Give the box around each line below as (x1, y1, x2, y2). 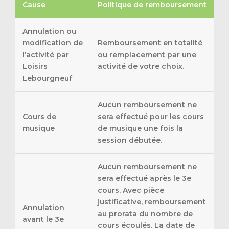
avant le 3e (22, 215, 64, 224)
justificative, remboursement (98, 197, 206, 207)
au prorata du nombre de (98, 209, 193, 219)
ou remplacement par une (98, 50, 196, 60)
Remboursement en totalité (98, 38, 202, 48)
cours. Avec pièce (98, 186, 164, 195)
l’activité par (22, 50, 69, 60)
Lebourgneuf (22, 74, 72, 83)
